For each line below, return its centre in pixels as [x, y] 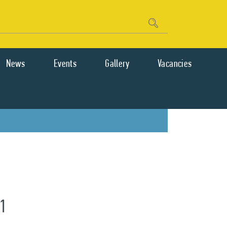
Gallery [117, 63]
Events [65, 63]
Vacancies [175, 63]
